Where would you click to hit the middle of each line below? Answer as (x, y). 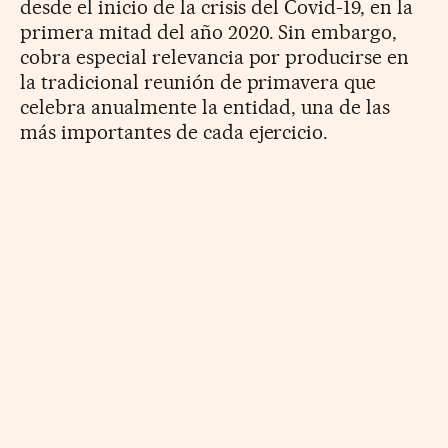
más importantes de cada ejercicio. (174, 132)
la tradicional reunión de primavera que (198, 82)
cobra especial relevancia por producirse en (215, 57)
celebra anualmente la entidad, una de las (205, 107)
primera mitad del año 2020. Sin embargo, (209, 32)
